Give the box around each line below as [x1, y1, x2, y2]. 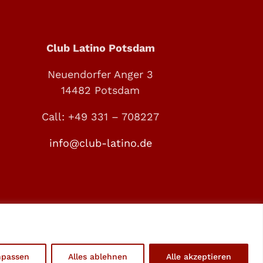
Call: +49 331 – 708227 [42, 110, 160, 123]
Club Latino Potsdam [46, 42, 155, 55]
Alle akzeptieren [166, 251, 231, 261]
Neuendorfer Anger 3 [48, 68, 154, 81]
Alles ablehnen [68, 251, 127, 261]
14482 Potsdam [61, 84, 140, 97]
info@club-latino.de [49, 137, 152, 150]
